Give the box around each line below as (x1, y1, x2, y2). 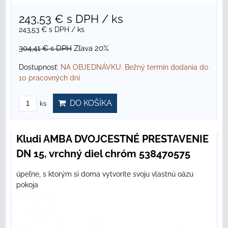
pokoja (16, 181, 38, 189)
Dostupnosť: (19, 63, 61, 72)
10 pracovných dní (19, 74, 80, 82)
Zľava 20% (74, 44, 109, 53)
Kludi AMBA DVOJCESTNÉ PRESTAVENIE (16, 133, 209, 146)
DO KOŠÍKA (66, 98, 112, 108)
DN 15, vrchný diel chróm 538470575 (16, 148, 190, 160)
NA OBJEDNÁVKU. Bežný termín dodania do (61, 63, 208, 72)
